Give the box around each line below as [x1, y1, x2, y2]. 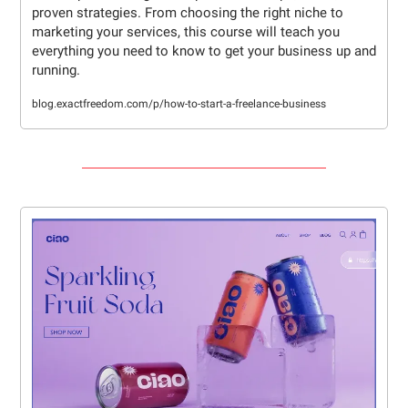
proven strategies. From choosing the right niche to [32, 5, 343, 22]
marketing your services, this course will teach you [32, 24, 340, 41]
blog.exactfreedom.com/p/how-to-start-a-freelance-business [32, 97, 326, 111]
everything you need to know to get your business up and [32, 43, 376, 60]
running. [32, 62, 80, 79]
